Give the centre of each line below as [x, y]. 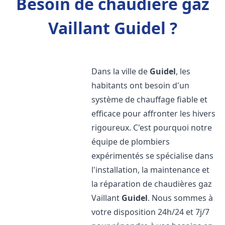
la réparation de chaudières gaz [152, 184]
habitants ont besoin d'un [141, 85]
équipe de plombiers [131, 142]
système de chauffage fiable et [150, 99]
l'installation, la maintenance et [151, 170]
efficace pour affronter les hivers [154, 114]
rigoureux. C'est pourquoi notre [152, 128]
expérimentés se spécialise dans [153, 156]
